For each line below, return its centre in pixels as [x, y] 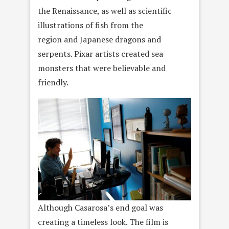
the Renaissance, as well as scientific [105, 10]
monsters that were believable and [102, 68]
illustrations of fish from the [90, 25]
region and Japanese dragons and [99, 39]
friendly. [53, 82]
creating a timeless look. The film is [103, 222]
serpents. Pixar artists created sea [100, 53]
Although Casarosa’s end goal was [100, 207]
